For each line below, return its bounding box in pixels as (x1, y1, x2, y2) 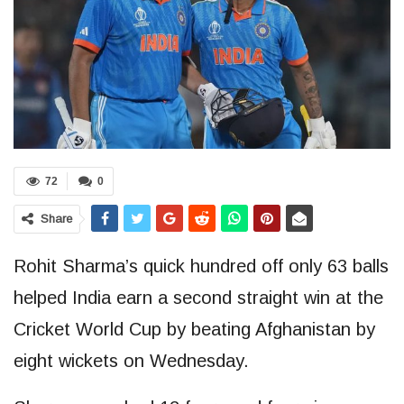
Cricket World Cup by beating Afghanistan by (14, 318, 375, 339)
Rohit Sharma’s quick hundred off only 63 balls (14, 255, 389, 276)
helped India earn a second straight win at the (14, 287, 383, 308)
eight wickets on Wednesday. (14, 350, 249, 371)
